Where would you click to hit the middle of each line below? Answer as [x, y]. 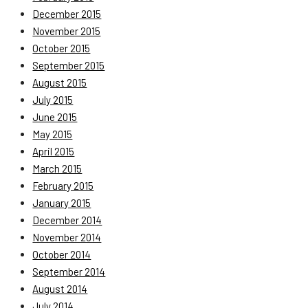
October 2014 [62, 255]
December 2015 [67, 14]
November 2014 [67, 238]
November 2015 [67, 31]
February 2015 [63, 186]
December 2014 [67, 220]
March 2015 [57, 169]
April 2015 [54, 152]
